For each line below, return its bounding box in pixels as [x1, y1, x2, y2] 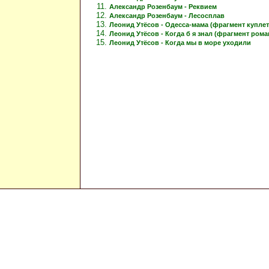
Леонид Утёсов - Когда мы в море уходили [109, 38, 251, 46]
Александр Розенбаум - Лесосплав [109, 11, 225, 19]
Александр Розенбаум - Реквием [109, 2, 217, 10]
